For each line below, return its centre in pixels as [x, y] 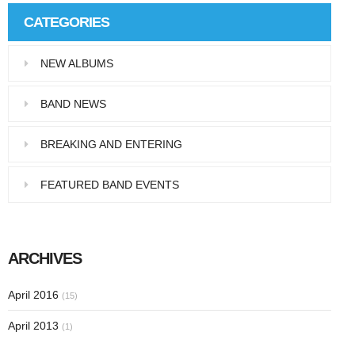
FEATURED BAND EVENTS [110, 184]
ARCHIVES [45, 258]
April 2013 [35, 325]
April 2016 [35, 294]
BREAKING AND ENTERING [111, 144]
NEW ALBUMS [77, 63]
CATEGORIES [67, 22]
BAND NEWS [73, 103]
